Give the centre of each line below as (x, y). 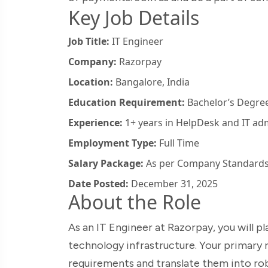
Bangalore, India (151, 82)
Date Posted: (98, 183)
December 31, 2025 (173, 183)
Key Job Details (134, 17)
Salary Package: (106, 163)
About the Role (135, 202)
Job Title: (89, 41)
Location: (91, 82)
